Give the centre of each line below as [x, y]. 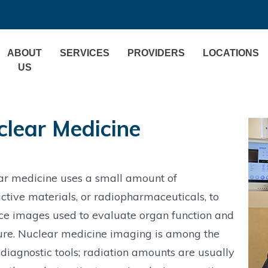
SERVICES [85, 53]
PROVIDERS [156, 53]
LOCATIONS [231, 53]
